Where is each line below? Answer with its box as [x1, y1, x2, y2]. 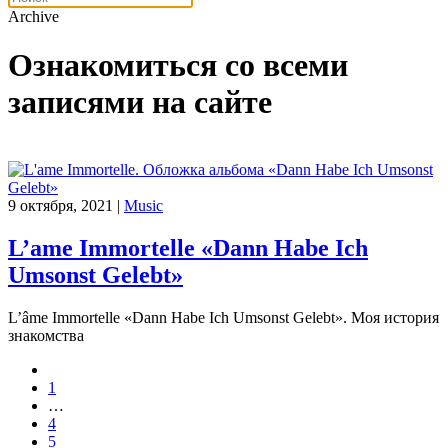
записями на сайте [8, 84, 272, 121]
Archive [8, 8, 59, 25]
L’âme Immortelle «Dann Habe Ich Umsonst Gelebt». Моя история [8, 308, 439, 326]
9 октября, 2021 [8, 196, 113, 214]
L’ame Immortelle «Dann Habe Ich [8, 234, 368, 261]
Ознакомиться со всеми [8, 47, 348, 84]
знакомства [8, 326, 84, 344]
